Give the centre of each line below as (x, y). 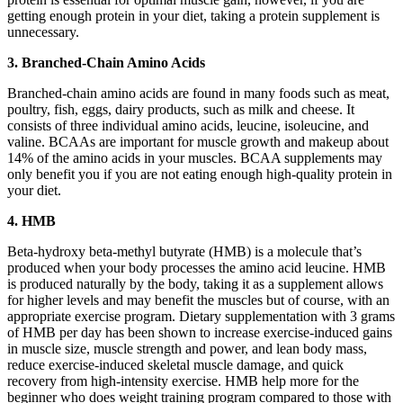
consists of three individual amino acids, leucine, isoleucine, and (188, 125)
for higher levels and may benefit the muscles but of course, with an (198, 300)
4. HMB (31, 220)
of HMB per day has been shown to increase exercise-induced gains (200, 332)
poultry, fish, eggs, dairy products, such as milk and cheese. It (181, 109)
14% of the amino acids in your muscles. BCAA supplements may (195, 157)
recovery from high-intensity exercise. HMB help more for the (183, 381)
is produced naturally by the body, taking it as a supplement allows (195, 283)
